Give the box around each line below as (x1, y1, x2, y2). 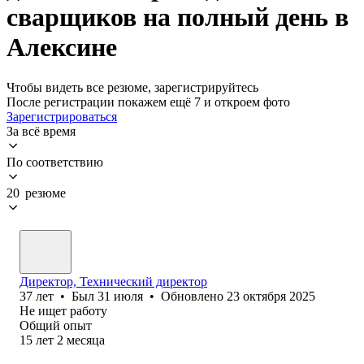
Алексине (6, 32, 117, 63)
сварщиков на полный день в (6, 2, 349, 32)
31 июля (97, 288, 143, 303)
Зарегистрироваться (6, 109, 117, 123)
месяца (67, 332, 105, 347)
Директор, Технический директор (19, 274, 207, 288)
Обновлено (161, 288, 227, 303)
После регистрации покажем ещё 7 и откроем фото (6, 94, 290, 109)
